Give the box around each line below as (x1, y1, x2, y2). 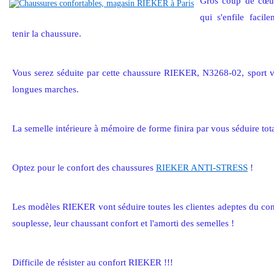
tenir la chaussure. (12, 28, 81, 39)
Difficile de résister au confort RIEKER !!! (12, 257, 173, 267)
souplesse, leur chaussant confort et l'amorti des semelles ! (12, 218, 234, 228)
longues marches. (12, 84, 79, 94)
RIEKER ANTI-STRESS (156, 162, 248, 172)
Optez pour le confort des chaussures (12, 162, 156, 172)
